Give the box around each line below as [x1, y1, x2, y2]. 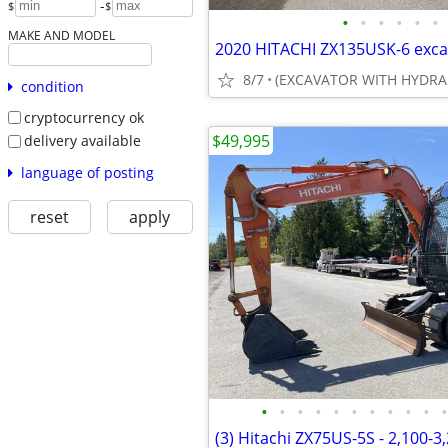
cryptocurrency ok [23, 107, 144, 127]
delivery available [23, 131, 141, 151]
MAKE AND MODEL [7, 26, 115, 43]
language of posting [20, 162, 154, 182]
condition [20, 76, 84, 96]
